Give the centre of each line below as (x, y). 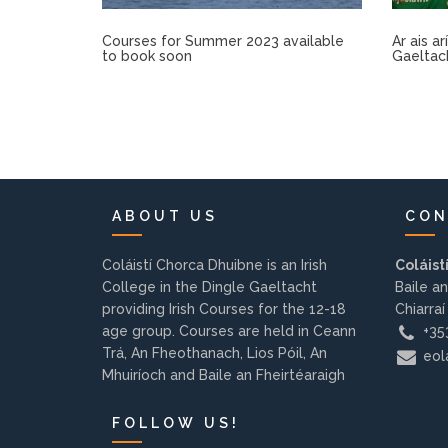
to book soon (147, 56)
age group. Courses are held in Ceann (229, 331)
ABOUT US (165, 216)
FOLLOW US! (176, 423)
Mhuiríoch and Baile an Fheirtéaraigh (223, 375)
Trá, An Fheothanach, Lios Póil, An (214, 353)
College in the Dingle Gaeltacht (209, 287)
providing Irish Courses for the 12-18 (224, 309)
